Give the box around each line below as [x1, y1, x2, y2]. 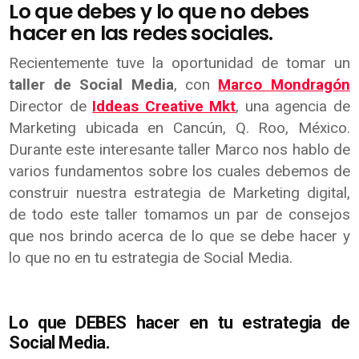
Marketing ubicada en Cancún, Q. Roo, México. [9, 118, 350, 137]
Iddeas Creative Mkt [92, 96, 236, 115]
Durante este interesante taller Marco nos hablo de [9, 139, 350, 159]
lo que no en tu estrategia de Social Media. [9, 248, 293, 267]
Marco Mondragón [218, 75, 350, 94]
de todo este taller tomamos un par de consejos [9, 204, 350, 224]
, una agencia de [236, 96, 350, 115]
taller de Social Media [9, 75, 174, 94]
